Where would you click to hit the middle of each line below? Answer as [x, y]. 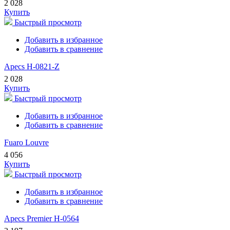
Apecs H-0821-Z [32, 67]
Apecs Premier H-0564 [42, 219]
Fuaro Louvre [26, 143]
